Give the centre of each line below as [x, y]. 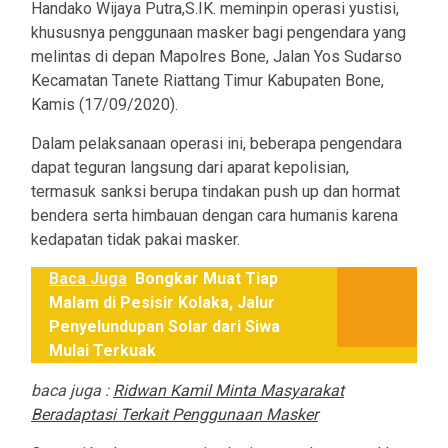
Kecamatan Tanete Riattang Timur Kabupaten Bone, [207, 81]
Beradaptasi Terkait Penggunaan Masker [174, 415]
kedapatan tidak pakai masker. [135, 240]
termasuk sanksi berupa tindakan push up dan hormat [215, 192]
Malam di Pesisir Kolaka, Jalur [162, 303]
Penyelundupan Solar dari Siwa [164, 327]
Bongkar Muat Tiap [206, 279]
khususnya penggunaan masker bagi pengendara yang [218, 33]
